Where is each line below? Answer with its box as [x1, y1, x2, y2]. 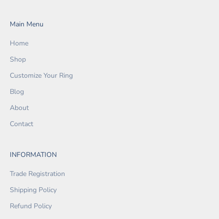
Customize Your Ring [10, 71, 73, 81]
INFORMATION [10, 150, 57, 160]
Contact [10, 119, 33, 129]
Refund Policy [10, 201, 52, 211]
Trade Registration [10, 169, 65, 179]
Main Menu [10, 20, 44, 29]
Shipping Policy [10, 185, 57, 195]
